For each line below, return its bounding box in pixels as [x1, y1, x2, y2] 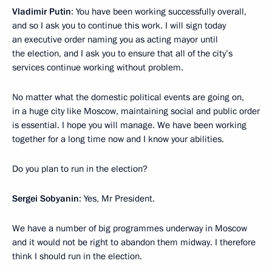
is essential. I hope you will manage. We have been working [12, 119, 246, 131]
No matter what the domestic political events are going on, [12, 91, 244, 103]
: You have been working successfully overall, [71, 5, 246, 18]
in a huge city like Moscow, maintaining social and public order [12, 105, 260, 117]
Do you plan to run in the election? [12, 163, 148, 175]
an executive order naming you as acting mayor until [12, 33, 218, 46]
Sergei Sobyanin [12, 192, 79, 205]
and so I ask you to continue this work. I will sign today [12, 19, 226, 32]
